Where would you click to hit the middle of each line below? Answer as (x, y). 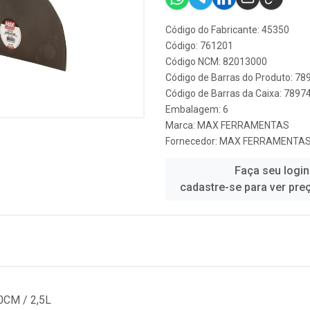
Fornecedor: (192, 141)
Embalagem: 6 (197, 109)
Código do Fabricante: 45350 (227, 30)
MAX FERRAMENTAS (243, 125)
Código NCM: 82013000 (216, 62)
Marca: (181, 125)
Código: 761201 (199, 46)
